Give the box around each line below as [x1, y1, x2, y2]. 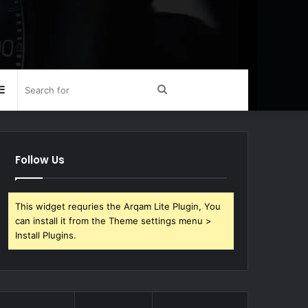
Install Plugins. [15, 230, 77, 241]
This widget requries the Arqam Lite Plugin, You [15, 201, 221, 212]
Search [166, 82, 201, 96]
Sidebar [3, 82, 44, 96]
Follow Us [15, 153, 65, 167]
